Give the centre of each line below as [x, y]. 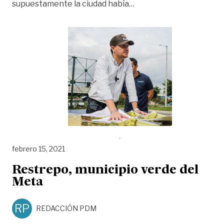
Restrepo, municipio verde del [105, 171]
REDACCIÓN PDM [66, 208]
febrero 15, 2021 [38, 148]
